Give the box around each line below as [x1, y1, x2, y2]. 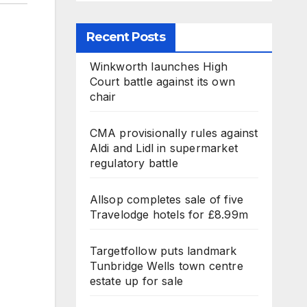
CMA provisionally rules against [89, 126, 258, 140]
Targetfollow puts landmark [89, 244, 237, 258]
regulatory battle [89, 156, 178, 170]
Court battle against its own [89, 75, 236, 88]
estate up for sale [89, 274, 184, 288]
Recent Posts [86, 29, 165, 45]
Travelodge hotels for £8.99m [89, 208, 249, 221]
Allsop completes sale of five [89, 193, 244, 206]
